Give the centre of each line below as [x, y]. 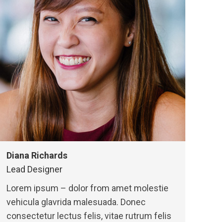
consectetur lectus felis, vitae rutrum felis [89, 216]
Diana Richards [37, 155]
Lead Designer [34, 169]
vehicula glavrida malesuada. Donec [76, 202]
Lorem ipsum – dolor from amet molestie [87, 188]
